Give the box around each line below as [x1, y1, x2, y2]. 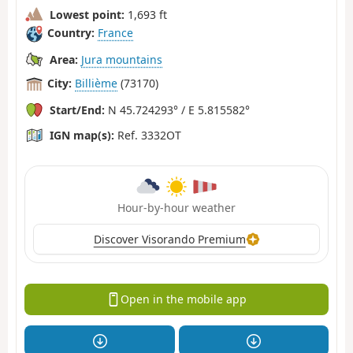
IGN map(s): [50, 127, 114, 143]
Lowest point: [50, 6, 124, 22]
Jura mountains [81, 51, 162, 67]
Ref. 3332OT [114, 127, 181, 143]
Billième [75, 76, 117, 91]
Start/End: [50, 102, 105, 117]
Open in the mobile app [120, 292, 247, 307]
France [98, 25, 133, 41]
